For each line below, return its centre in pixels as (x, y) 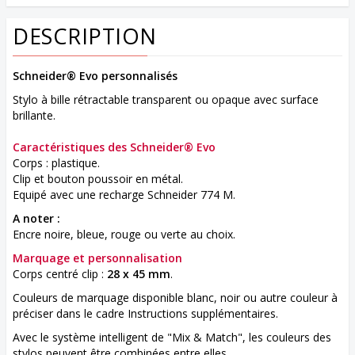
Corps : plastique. (58, 163)
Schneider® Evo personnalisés (95, 76)
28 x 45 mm (139, 274)
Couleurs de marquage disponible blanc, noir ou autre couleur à (175, 298)
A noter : (38, 218)
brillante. (34, 115)
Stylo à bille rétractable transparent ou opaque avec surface (166, 99)
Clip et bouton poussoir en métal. (98, 179)
